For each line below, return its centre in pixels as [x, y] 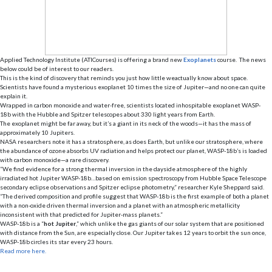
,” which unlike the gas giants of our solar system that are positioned [170, 223]
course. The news [241, 59]
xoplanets [202, 59]
